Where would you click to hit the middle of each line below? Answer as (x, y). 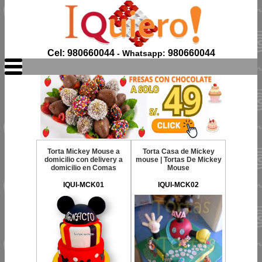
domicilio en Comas (84, 168)
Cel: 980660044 (81, 53)
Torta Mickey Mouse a (84, 151)
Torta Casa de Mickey (178, 151)
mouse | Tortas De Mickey (178, 160)
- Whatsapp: (141, 53)
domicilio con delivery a (84, 160)
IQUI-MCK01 (84, 185)
